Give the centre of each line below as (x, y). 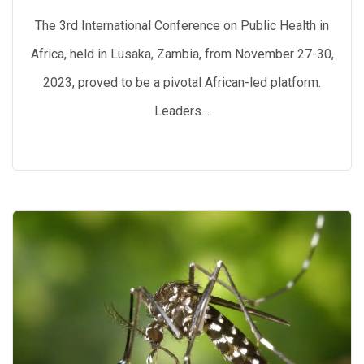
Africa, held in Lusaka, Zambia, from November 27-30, (182, 54)
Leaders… (182, 110)
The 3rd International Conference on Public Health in (182, 25)
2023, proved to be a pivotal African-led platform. (182, 82)
